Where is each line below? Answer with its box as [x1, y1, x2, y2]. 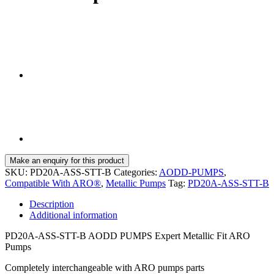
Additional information [29, 210, 117, 221]
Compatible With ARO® [5, 178, 101, 189]
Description [29, 199, 74, 210]
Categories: [114, 167, 159, 178]
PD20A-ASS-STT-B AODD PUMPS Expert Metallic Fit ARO [5, 231, 250, 242]
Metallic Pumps [106, 178, 166, 189]
